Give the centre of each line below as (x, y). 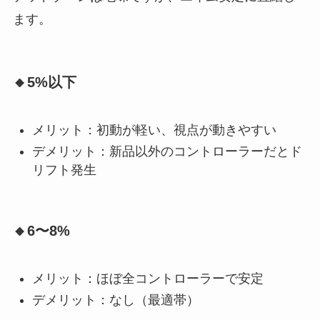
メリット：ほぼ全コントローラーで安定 (147, 278)
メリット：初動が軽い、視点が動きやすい (154, 130)
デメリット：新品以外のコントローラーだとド (167, 152)
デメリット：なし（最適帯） (115, 300)
